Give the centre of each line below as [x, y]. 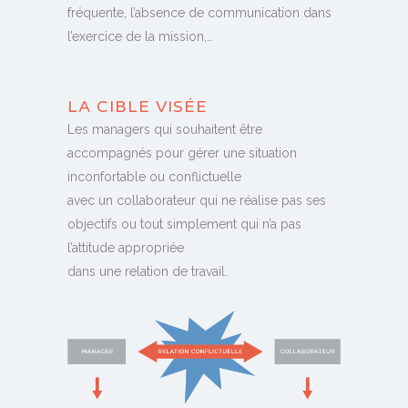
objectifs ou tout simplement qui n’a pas [184, 224]
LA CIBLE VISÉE [138, 107]
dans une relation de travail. [148, 272]
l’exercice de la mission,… [140, 37]
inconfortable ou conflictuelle [154, 177]
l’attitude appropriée [126, 248]
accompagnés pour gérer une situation [182, 153]
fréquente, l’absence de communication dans [199, 13]
